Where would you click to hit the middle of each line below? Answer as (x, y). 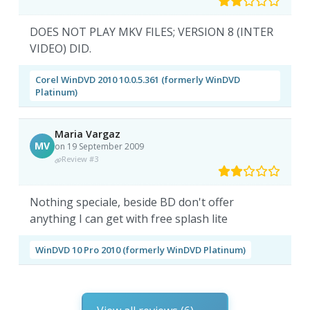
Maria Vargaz (88, 134)
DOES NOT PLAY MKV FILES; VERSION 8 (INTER (152, 32)
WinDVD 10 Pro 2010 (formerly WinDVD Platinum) (141, 250)
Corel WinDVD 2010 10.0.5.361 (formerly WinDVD (138, 80)
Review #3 (80, 159)
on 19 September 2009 (100, 147)
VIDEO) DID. (61, 49)
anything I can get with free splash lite (129, 219)
